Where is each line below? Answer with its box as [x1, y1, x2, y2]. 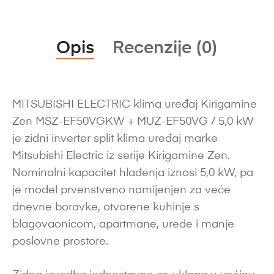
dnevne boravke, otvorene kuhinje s [12, 202, 199, 213]
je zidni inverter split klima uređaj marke [12, 133, 218, 145]
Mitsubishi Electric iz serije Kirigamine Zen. [12, 150, 230, 162]
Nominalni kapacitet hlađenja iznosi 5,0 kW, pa [12, 168, 253, 179]
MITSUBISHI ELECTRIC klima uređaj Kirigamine [12, 99, 257, 111]
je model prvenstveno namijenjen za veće [12, 185, 231, 196]
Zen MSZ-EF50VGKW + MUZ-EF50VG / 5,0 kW [12, 116, 254, 128]
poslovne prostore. [12, 236, 108, 248]
